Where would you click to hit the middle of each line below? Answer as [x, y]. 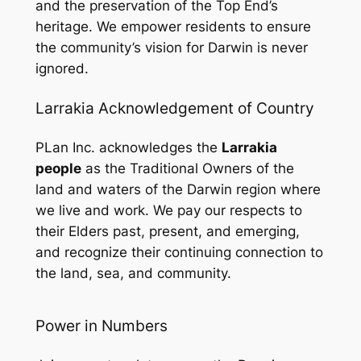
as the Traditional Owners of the [187, 168]
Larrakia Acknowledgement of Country [174, 108]
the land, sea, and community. [133, 273]
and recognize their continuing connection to [179, 252]
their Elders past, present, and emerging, [167, 231]
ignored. [62, 69]
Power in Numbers [101, 326]
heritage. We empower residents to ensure [173, 27]
